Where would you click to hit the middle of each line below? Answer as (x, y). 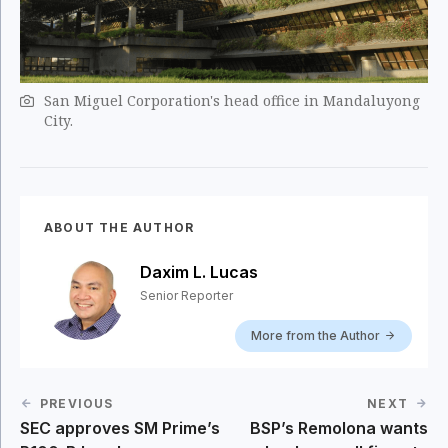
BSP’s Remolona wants (339, 428)
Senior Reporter (186, 296)
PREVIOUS (77, 404)
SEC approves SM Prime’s (120, 428)
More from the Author (315, 336)
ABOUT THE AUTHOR (119, 228)
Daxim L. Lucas (199, 272)
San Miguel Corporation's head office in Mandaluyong (232, 101)
